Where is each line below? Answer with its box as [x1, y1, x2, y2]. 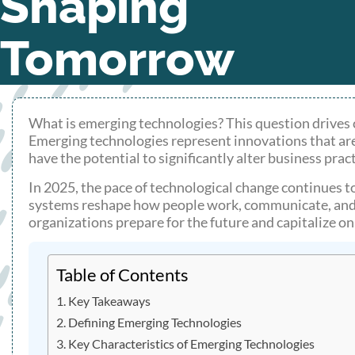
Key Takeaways [68, 293, 151, 309]
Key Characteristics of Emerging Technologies [68, 336, 315, 352]
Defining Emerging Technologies [68, 315, 242, 330]
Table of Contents [56, 265, 189, 286]
